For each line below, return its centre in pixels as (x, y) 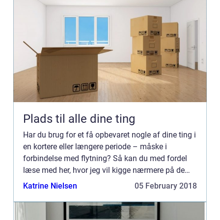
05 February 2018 (166, 186)
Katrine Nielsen (50, 186)
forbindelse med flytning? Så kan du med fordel (105, 158)
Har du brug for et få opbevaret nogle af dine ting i (110, 135)
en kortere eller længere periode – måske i (95, 147)
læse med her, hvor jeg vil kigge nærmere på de (104, 170)
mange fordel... (49, 182)
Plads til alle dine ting (79, 119)
